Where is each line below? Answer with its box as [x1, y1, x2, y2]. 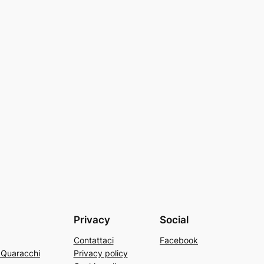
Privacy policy [73, 247, 128, 258]
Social [160, 213, 189, 226]
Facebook [160, 235, 198, 245]
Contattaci [73, 235, 114, 245]
